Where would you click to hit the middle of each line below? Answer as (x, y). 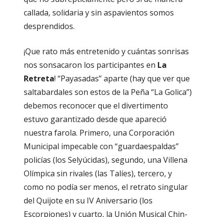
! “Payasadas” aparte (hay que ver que (122, 79)
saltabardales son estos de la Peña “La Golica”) (108, 92)
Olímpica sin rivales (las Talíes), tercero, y (98, 174)
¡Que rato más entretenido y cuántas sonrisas (106, 52)
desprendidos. (49, 26)
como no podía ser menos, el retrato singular (106, 187)
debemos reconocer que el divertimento (96, 106)
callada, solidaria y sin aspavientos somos (99, 13)
